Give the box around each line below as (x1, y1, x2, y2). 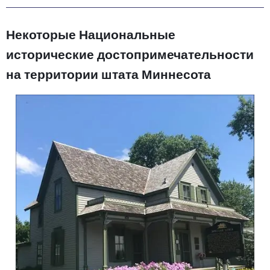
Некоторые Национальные (6, 28, 175, 43)
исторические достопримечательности (6, 48, 254, 63)
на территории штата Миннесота (6, 67, 211, 83)
